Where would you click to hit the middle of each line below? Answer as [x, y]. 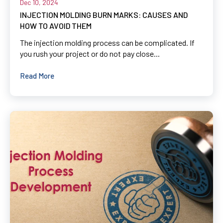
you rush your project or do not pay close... [90, 53]
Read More [37, 75]
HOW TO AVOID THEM [56, 25]
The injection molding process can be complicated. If [107, 42]
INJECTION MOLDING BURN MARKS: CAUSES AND [104, 14]
